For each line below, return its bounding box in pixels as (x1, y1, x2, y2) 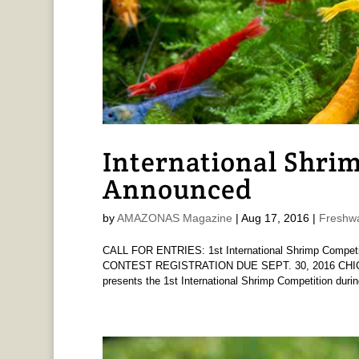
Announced (102, 171, 252, 208)
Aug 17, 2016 (240, 212, 309, 225)
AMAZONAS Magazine (116, 212, 232, 225)
